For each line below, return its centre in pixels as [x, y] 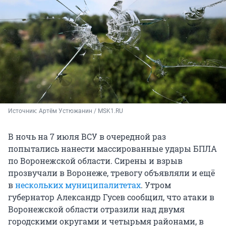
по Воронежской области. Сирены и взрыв [95, 161]
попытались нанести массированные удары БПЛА [112, 149]
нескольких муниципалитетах [78, 185]
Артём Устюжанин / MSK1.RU [81, 111]
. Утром [156, 185]
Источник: [23, 111]
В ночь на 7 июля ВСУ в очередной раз [87, 137]
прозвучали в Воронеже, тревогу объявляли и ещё [111, 173]
